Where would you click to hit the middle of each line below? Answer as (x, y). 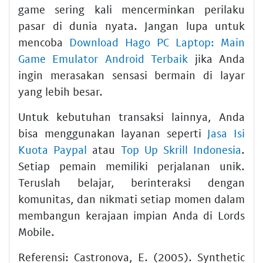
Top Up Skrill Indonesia (181, 149)
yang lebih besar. (60, 91)
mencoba (44, 42)
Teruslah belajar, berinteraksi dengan (131, 182)
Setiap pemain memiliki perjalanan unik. (131, 166)
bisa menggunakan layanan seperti (113, 133)
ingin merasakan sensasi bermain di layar (131, 75)
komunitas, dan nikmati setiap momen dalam (131, 198)
